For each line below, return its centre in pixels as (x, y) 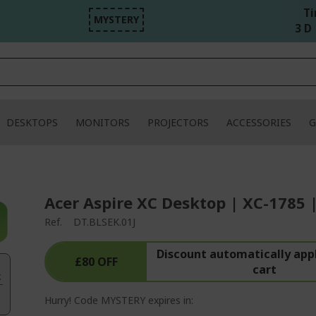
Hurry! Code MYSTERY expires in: (119, 300)
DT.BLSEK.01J (105, 222)
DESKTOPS (32, 122)
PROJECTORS (178, 122)
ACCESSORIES (259, 122)
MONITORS (103, 122)
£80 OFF (97, 262)
